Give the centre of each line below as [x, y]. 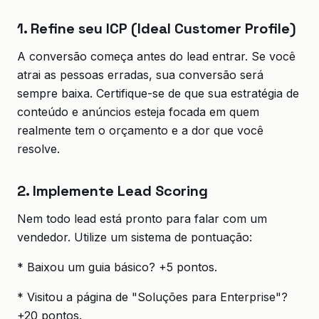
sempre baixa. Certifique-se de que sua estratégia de [158, 93]
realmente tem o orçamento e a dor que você [140, 130]
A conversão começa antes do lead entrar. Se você [156, 56]
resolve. [38, 149]
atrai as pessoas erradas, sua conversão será [140, 75]
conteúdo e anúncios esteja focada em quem [138, 112]
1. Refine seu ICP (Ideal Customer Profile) [157, 28]
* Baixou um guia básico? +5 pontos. [117, 267]
